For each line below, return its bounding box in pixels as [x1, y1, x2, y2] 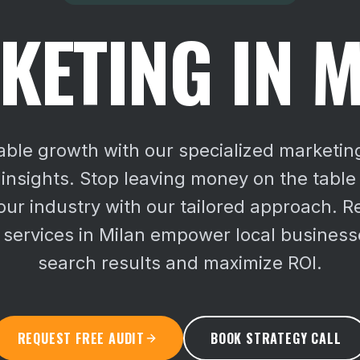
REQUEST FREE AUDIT [17, 329, 145, 348]
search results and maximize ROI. [38, 252, 322, 273]
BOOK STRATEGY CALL [210, 329, 342, 348]
